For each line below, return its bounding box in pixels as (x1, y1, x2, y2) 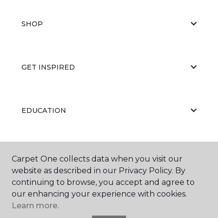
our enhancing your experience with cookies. (12, 189, 187, 199)
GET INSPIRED (21, 62, 75, 72)
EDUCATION (21, 106, 66, 115)
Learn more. (12, 201, 59, 210)
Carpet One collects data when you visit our (12, 154, 182, 163)
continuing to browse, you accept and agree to (12, 178, 195, 187)
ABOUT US (21, 149, 59, 158)
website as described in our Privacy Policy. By (12, 166, 185, 175)
